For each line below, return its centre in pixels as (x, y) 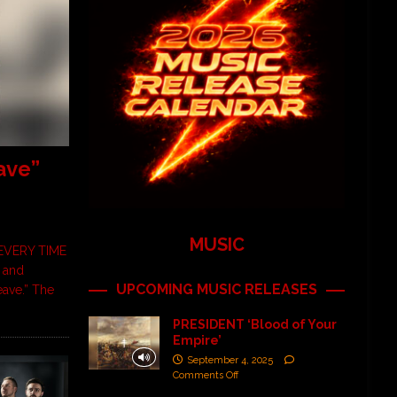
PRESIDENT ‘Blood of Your (254, 324)
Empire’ (197, 340)
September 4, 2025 (230, 360)
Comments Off (205, 375)
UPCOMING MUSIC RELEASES (217, 289)
